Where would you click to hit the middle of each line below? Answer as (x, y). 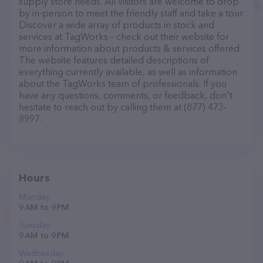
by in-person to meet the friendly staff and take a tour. (131, 13)
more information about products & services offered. (130, 48)
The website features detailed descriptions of (114, 60)
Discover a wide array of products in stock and (117, 25)
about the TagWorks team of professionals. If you (123, 83)
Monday (34, 197)
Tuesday (35, 225)
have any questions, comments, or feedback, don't (126, 95)
